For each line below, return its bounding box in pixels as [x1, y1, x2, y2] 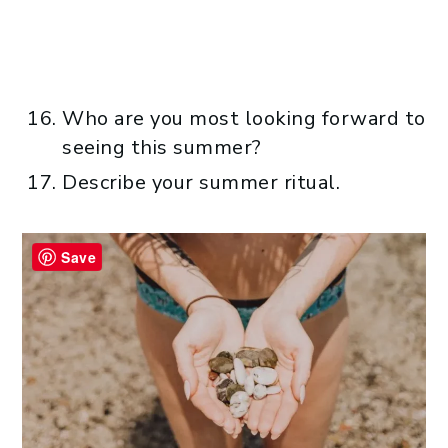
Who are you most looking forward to [62, 104, 426, 132]
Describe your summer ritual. [62, 168, 340, 196]
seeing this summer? [62, 133, 262, 161]
